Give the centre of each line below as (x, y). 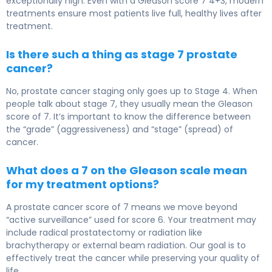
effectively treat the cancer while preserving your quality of (133, 258)
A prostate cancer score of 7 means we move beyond (122, 207)
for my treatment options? (83, 185)
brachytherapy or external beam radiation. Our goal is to (126, 246)
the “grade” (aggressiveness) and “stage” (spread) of (120, 130)
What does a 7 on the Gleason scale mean (127, 171)
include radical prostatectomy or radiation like (104, 233)
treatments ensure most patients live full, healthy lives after (134, 14)
